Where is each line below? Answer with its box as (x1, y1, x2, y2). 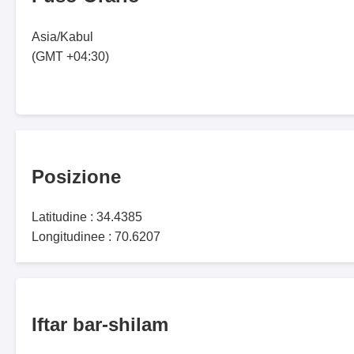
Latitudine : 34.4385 (32, 210, 142, 224)
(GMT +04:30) (32, 49, 109, 63)
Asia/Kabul (32, 29, 93, 43)
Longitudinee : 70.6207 (32, 230, 160, 244)
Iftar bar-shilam (32, 314, 168, 336)
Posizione (32, 165, 121, 187)
